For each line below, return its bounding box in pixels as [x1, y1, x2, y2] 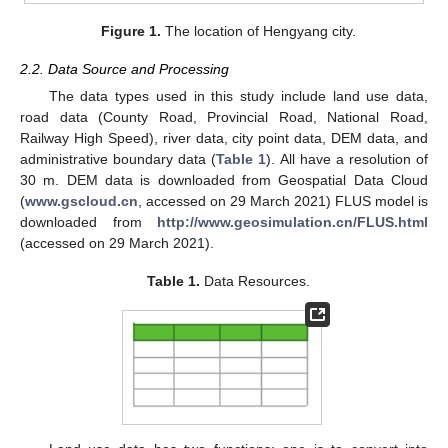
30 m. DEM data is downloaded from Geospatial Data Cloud [20, 172, 428, 189]
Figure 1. [100, 22, 161, 39]
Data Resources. [199, 273, 310, 290]
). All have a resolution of [266, 151, 429, 168]
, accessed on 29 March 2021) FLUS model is [138, 193, 428, 210]
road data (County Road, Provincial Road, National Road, [20, 109, 428, 126]
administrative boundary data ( [20, 151, 217, 168]
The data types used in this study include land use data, [48, 88, 428, 105]
